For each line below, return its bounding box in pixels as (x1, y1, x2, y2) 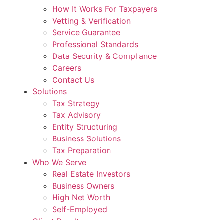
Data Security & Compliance (52, 51, 157, 61)
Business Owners (52, 181, 114, 191)
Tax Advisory (52, 110, 101, 120)
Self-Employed (52, 204, 107, 214)
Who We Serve (32, 157, 86, 167)
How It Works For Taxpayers (52, 4, 157, 14)
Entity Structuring (52, 122, 117, 132)
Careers (52, 63, 81, 73)
